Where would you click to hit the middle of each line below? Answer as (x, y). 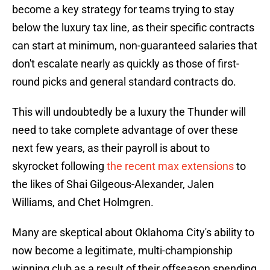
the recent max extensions (170, 166)
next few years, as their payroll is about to (111, 148)
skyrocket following (59, 166)
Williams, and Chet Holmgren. (83, 202)
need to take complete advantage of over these (125, 130)
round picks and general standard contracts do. (124, 82)
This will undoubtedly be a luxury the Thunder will (129, 112)
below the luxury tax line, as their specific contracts (133, 28)
